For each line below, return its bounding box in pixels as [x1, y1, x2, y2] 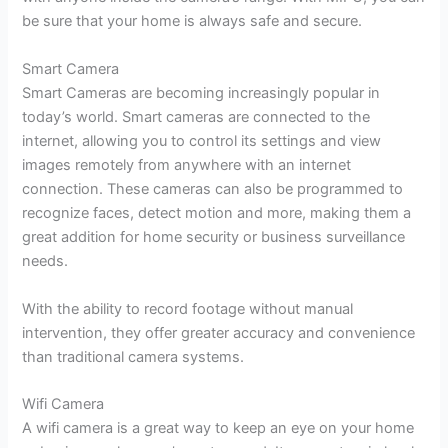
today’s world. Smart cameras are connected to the [22, 107, 371, 126]
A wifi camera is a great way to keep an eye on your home [22, 419, 415, 438]
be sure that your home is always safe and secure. [22, 12, 363, 31]
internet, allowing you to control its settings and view [22, 131, 382, 150]
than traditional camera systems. [22, 347, 245, 366]
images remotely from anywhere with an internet [22, 155, 352, 174]
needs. [22, 251, 69, 270]
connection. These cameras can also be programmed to [22, 179, 404, 198]
